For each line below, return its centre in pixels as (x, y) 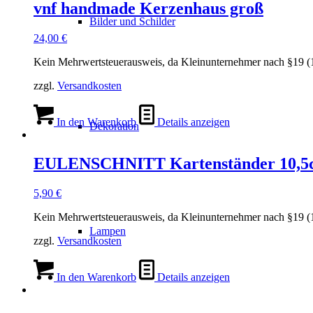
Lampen (108, 231)
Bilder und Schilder (132, 21)
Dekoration (114, 126)
